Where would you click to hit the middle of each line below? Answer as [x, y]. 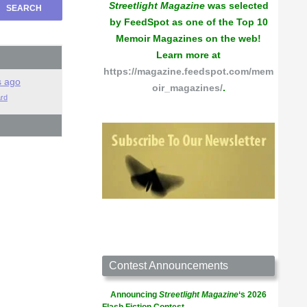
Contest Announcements [169, 266]
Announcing [135, 295]
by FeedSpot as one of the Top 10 [188, 22]
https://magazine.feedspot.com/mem [188, 71]
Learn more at [188, 55]
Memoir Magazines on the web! [188, 38]
